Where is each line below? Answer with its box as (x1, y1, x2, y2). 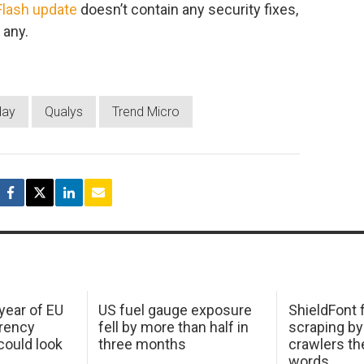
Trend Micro (112, 103, 180, 119)
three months (98, 336, 187, 353)
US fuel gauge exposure (98, 301, 253, 319)
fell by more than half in (98, 318, 249, 336)
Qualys (45, 103, 83, 119)
